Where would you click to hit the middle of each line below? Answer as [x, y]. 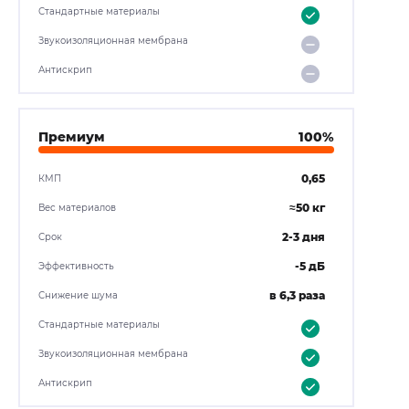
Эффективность [76, 266]
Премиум [72, 137]
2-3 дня [304, 237]
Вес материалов [77, 208]
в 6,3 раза [297, 295]
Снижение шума [78, 295]
